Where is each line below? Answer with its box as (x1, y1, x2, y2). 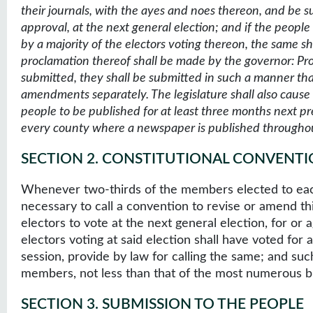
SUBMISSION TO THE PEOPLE (102, 297, 304, 312)
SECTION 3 (21, 297, 95, 312)
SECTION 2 (21, 152, 95, 166)
